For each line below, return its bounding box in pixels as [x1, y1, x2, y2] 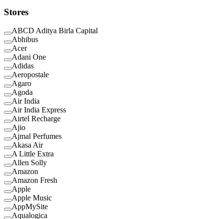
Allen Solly [12, 158, 47, 167]
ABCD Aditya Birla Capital [12, 26, 98, 35]
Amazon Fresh [12, 176, 57, 185]
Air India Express [12, 106, 66, 114]
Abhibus [12, 35, 38, 44]
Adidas [12, 62, 34, 70]
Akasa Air [12, 141, 43, 150]
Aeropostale [12, 70, 49, 79]
